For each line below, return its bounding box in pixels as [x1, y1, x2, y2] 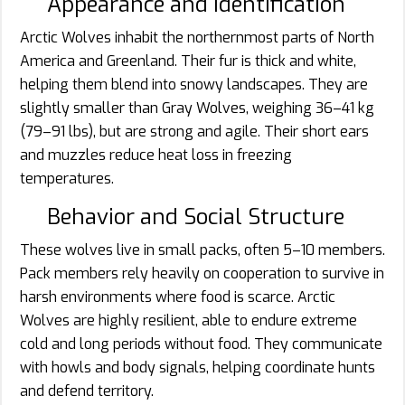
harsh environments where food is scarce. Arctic [20, 287, 335, 306]
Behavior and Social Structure [47, 202, 344, 231]
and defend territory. [20, 381, 154, 400]
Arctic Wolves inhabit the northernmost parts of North [20, 27, 374, 47]
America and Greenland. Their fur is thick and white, [20, 51, 356, 71]
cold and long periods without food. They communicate [20, 334, 382, 353]
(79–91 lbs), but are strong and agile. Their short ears [20, 121, 369, 141]
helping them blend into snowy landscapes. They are [20, 74, 368, 94]
